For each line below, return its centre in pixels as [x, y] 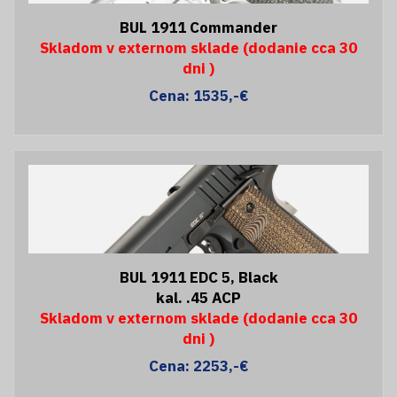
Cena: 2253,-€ [198, 366]
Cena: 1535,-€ [198, 95]
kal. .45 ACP [198, 297]
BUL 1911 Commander [198, 27]
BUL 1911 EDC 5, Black [198, 277]
